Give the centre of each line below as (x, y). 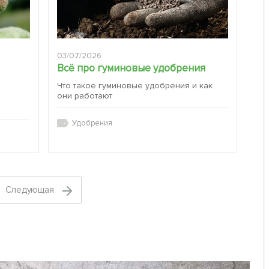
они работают (85, 96)
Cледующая (31, 190)
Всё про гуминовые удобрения (131, 68)
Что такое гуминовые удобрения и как (135, 86)
